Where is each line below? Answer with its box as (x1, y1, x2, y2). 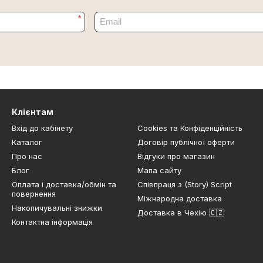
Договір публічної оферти (137, 137, 235, 147)
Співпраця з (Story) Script (137, 179, 232, 189)
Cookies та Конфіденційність (137, 123, 242, 133)
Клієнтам (12, 106, 53, 117)
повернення (12, 188, 56, 198)
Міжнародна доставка (137, 193, 222, 203)
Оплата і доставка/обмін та (12, 179, 116, 189)
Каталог (12, 137, 42, 147)
